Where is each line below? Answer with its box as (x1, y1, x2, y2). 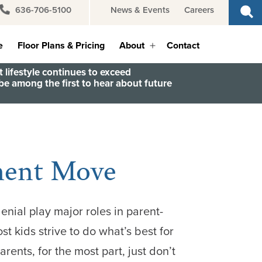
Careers (184, 4, 214, 16)
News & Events (111, 4, 170, 16)
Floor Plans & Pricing (18, 39, 105, 53)
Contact (167, 39, 200, 53)
